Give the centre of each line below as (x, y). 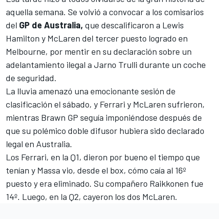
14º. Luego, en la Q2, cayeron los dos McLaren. (92, 197)
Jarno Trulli (116, 65)
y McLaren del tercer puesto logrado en (114, 38)
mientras (23, 118)
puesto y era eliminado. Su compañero (78, 184)
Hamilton (23, 38)
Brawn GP (60, 118)
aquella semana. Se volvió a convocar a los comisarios (105, 12)
